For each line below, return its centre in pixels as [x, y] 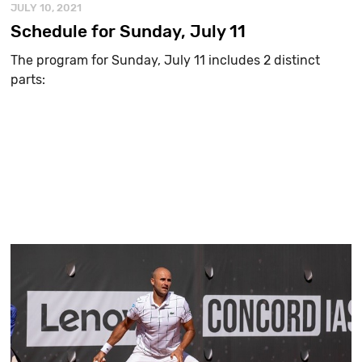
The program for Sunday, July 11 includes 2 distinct [166, 60]
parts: [28, 79]
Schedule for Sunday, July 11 [128, 31]
